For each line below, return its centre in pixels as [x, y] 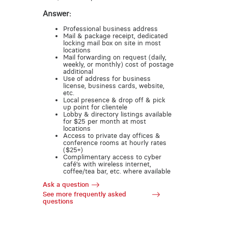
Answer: [57, 14]
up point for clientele [95, 107]
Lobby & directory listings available [117, 114]
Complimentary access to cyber [112, 157]
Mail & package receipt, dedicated [115, 36]
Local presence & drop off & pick [114, 100]
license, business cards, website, [113, 85]
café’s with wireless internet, [107, 164]
